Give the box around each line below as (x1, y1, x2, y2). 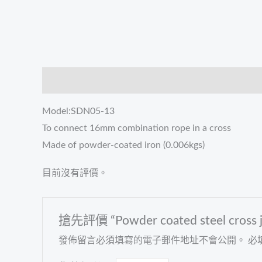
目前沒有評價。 (42, 168, 108, 178)
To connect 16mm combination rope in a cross (42, 123, 231, 133)
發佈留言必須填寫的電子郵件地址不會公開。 (58, 235, 246, 245)
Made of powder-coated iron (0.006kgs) (42, 140, 205, 150)
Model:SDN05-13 (42, 106, 115, 116)
